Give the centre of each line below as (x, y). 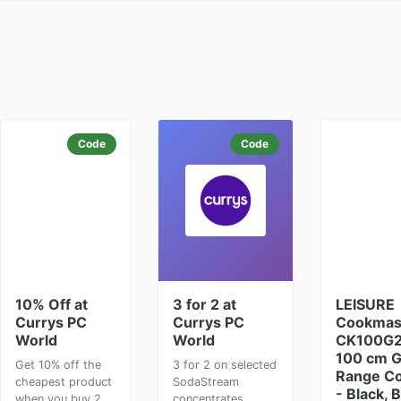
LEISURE (365, 304)
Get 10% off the (58, 365)
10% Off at (51, 304)
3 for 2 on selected (225, 365)
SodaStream (206, 382)
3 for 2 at (205, 304)
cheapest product (64, 382)
